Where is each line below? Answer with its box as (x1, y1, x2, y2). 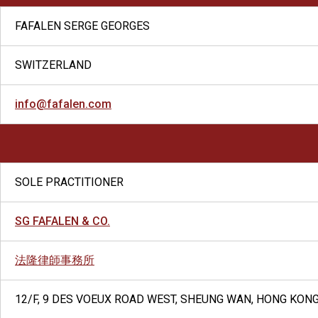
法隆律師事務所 (15, 253, 94, 267)
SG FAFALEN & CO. (15, 214, 110, 228)
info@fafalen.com (15, 97, 111, 111)
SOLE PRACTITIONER (15, 175, 124, 189)
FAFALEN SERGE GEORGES (15, 19, 150, 33)
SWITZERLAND (15, 58, 92, 72)
